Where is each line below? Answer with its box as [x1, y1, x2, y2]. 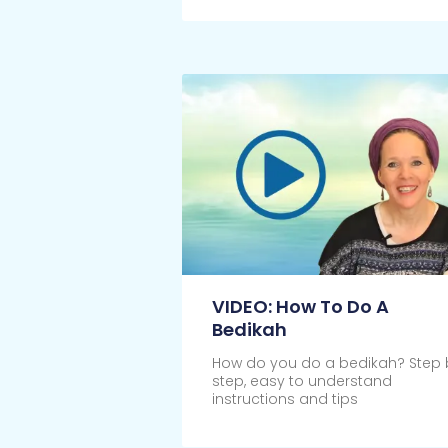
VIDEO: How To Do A [211, 294, 389, 320]
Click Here [211, 415, 285, 436]
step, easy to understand [211, 371, 392, 392]
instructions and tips [211, 389, 358, 410]
